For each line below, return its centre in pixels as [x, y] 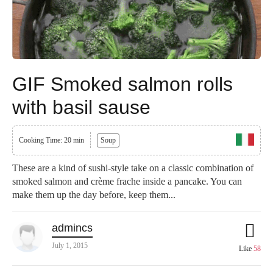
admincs [72, 228]
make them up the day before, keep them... [94, 194]
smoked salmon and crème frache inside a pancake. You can [127, 181]
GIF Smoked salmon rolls [122, 84]
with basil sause [81, 107]
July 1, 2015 [70, 245]
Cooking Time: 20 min [51, 140]
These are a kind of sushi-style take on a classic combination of [133, 168]
